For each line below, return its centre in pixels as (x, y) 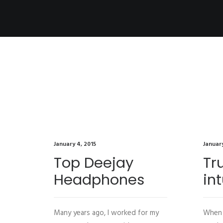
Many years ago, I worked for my (106, 213)
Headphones (99, 180)
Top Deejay (94, 163)
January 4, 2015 (75, 144)
